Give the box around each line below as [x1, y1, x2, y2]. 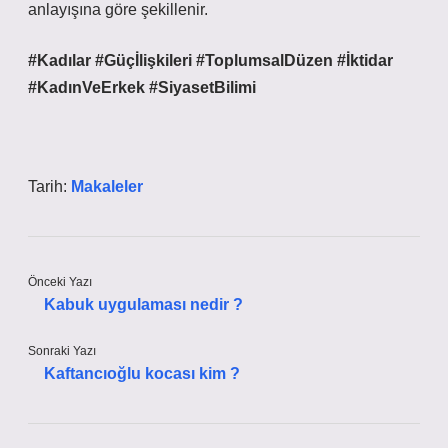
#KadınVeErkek [28, 79, 145, 96]
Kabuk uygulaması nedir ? [44, 296, 243, 313]
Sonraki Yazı [28, 344, 96, 358]
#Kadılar [28, 52, 91, 69]
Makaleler [71, 178, 143, 195]
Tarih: [28, 178, 71, 195]
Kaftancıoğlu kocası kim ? [44, 365, 240, 382]
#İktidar [337, 52, 393, 69]
